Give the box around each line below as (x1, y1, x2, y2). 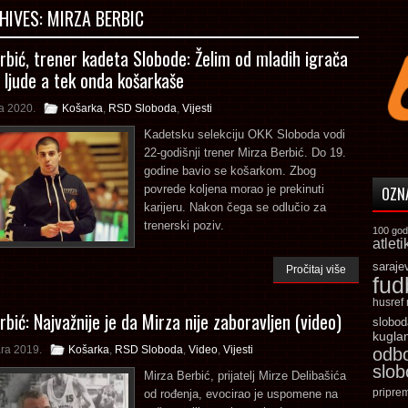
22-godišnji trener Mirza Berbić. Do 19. (144, 146, 346, 159)
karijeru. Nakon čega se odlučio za (144, 200, 326, 214)
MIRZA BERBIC (47, 5, 144, 32)
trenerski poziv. (144, 219, 224, 232)
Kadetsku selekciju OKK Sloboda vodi (144, 127, 345, 141)
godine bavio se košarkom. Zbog (144, 164, 316, 178)
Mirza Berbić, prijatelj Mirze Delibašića (144, 369, 346, 382)
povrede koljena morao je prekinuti (144, 182, 324, 196)
